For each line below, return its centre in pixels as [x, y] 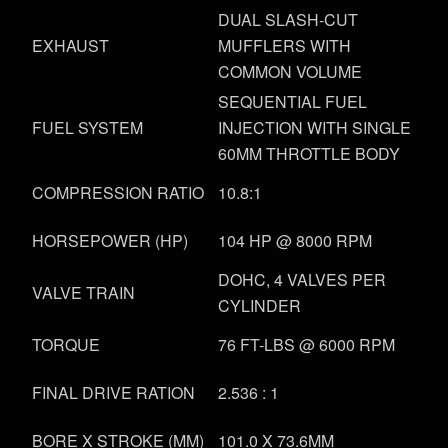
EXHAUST [70, 46]
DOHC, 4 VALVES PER [302, 280]
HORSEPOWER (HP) [110, 241]
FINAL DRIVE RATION [113, 393]
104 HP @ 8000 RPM [295, 241]
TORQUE [66, 345]
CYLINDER [259, 306]
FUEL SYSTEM [87, 128]
